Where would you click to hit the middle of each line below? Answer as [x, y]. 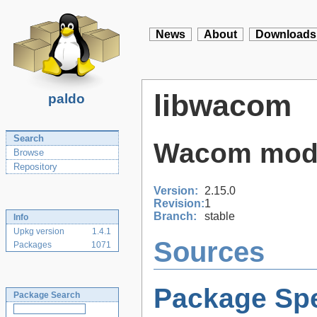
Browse [29, 152]
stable [220, 216]
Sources [209, 252]
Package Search [47, 295]
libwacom [223, 105]
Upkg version [39, 231]
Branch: [175, 216]
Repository [35, 167]
